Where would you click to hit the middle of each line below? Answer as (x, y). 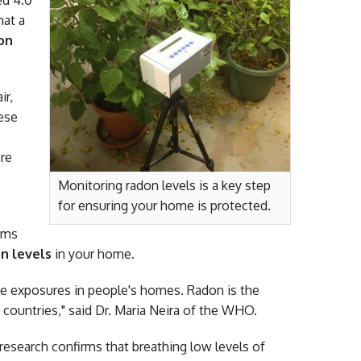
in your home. (93, 254)
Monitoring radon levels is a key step (164, 185)
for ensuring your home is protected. (164, 205)
